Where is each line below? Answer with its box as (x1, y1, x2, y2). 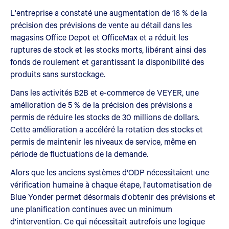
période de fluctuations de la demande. (10, 148, 148, 159)
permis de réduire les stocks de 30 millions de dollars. (10, 111, 199, 122)
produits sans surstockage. (10, 68, 105, 79)
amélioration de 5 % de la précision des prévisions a (10, 99, 193, 110)
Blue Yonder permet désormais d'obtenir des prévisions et (10, 191, 216, 202)
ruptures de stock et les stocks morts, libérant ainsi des (10, 43, 206, 55)
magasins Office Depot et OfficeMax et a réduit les (10, 31, 188, 42)
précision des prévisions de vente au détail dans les (10, 19, 192, 30)
